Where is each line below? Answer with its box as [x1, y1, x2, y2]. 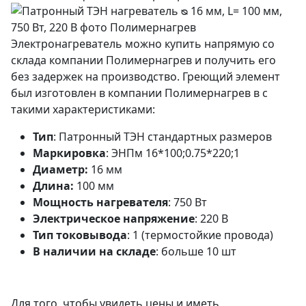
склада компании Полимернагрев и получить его [11, 53, 276, 68]
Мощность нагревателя [33, 195, 168, 210]
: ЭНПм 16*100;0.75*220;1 [106, 145, 240, 161]
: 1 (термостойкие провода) [127, 227, 273, 242]
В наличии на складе [33, 244, 156, 259]
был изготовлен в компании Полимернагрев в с [11, 85, 268, 100]
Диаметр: [33, 162, 88, 177]
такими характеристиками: [11, 102, 155, 117]
